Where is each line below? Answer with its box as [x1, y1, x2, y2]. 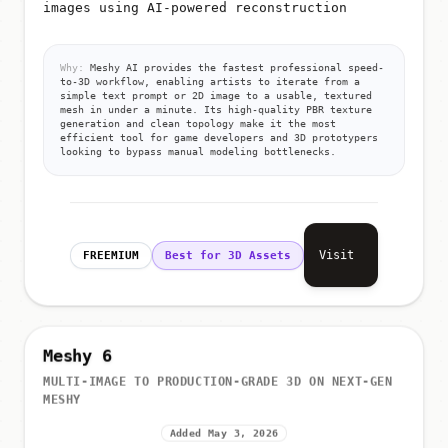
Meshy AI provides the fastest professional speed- [84, 63, 384, 75]
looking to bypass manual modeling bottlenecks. [60, 147, 336, 159]
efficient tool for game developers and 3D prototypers [60, 133, 378, 145]
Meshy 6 [43, 342, 112, 363]
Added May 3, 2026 [169, 424, 279, 436]
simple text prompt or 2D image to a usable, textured [60, 91, 372, 103]
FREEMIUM [83, 249, 139, 263]
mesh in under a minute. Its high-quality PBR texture [60, 105, 372, 117]
